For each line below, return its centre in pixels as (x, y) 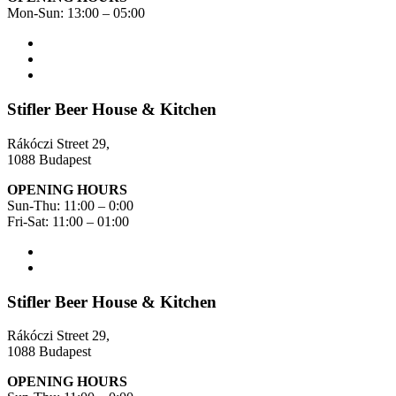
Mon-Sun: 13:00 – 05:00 (76, 13)
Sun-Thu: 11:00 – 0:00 (70, 205)
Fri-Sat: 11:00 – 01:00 (68, 221)
